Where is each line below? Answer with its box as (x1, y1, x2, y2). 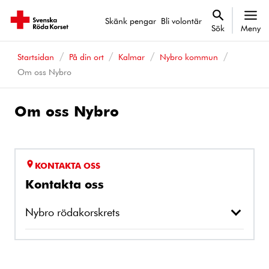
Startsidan (17, 51, 54, 62)
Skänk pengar (105, 14, 156, 26)
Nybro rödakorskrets (25, 204, 119, 219)
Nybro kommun (160, 51, 219, 62)
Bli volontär (161, 14, 202, 26)
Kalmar (118, 51, 145, 62)
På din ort (68, 51, 104, 62)
